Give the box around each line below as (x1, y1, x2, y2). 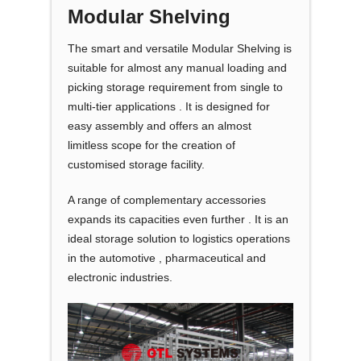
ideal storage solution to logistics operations (68, 231, 290, 245)
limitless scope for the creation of (68, 138, 235, 151)
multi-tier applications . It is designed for (68, 99, 270, 113)
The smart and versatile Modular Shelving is (68, 41, 292, 55)
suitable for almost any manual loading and (68, 60, 287, 74)
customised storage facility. (68, 157, 205, 171)
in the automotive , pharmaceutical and (68, 251, 266, 264)
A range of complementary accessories (68, 193, 266, 206)
